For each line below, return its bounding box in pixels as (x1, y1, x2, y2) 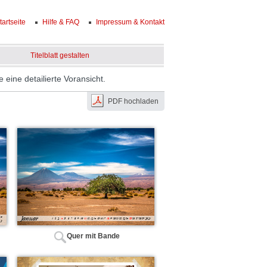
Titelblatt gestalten (30, 51, 89, 60)
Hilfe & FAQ (42, 18, 79, 26)
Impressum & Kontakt (96, 18, 164, 26)
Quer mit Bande (66, 232, 120, 241)
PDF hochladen (108, 97, 159, 105)
